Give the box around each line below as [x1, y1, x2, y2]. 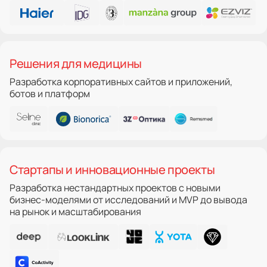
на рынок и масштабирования [10, 204, 141, 218]
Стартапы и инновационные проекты [10, 160, 215, 178]
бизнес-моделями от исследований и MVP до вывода [10, 193, 247, 206]
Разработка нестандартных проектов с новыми [10, 181, 221, 194]
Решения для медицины [10, 54, 142, 72]
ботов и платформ [10, 86, 90, 100]
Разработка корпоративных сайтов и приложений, [10, 74, 232, 88]
